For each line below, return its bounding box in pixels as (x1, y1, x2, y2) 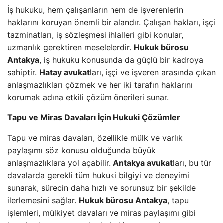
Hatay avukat (39, 67, 90, 77)
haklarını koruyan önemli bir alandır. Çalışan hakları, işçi (7, 17, 215, 27)
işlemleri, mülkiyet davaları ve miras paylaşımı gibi (7, 208, 196, 218)
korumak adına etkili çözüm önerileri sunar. (7, 92, 169, 102)
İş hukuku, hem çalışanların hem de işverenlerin (7, 5, 183, 15)
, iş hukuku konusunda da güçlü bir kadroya (39, 55, 203, 65)
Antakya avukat (113, 158, 173, 168)
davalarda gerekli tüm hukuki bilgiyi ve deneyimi (7, 170, 189, 180)
